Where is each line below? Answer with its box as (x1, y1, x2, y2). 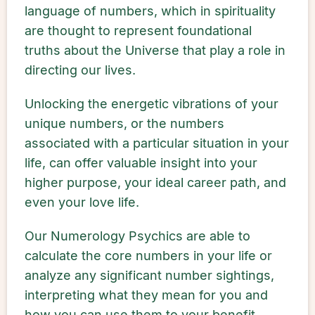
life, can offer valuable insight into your (25, 155, 257, 170)
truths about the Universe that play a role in (25, 43, 285, 58)
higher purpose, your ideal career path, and (25, 175, 286, 190)
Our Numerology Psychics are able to (25, 229, 250, 243)
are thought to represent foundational (25, 23, 252, 38)
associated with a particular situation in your (25, 136, 289, 150)
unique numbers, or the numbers (25, 116, 224, 131)
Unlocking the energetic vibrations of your (25, 96, 278, 111)
